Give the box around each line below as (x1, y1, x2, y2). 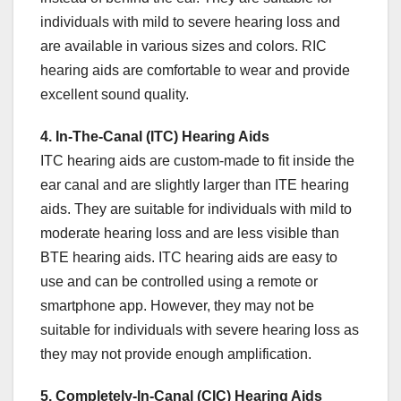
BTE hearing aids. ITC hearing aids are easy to (40, 250, 337, 266)
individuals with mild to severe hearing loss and (40, 14, 340, 30)
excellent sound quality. (40, 87, 189, 103)
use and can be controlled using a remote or (40, 274, 318, 290)
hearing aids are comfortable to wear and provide (40, 63, 350, 79)
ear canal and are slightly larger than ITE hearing (40, 177, 349, 193)
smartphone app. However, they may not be (40, 298, 314, 314)
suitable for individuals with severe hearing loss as (40, 322, 359, 338)
